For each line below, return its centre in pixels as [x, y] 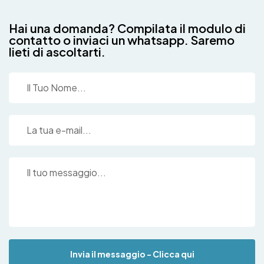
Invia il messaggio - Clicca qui [132, 254]
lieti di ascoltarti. [57, 51]
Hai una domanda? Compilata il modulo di [127, 28]
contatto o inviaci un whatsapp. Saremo [122, 39]
